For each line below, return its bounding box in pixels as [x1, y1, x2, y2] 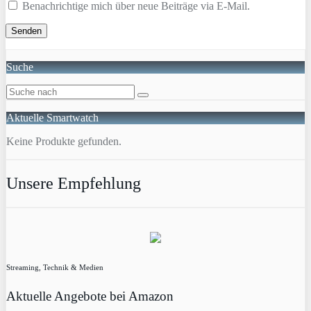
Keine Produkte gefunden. [6, 135, 121, 147]
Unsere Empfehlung [6, 174, 141, 192]
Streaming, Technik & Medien [6, 262, 103, 271]
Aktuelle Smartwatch [6, 111, 99, 124]
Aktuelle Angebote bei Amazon [6, 288, 174, 303]
